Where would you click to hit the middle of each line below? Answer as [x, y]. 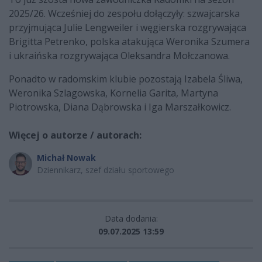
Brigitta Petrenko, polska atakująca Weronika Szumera [129, 41]
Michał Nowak [66, 157]
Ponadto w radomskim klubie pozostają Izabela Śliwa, [126, 79]
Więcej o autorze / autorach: [75, 135]
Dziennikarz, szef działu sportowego [106, 170]
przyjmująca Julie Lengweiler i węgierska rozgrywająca [127, 27]
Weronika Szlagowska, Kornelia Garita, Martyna [113, 93]
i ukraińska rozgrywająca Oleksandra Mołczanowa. [119, 55]
